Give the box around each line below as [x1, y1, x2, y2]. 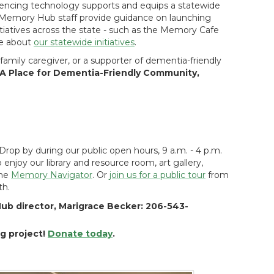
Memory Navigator [11, 169, 92, 180]
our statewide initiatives [34, 37, 135, 48]
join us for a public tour [109, 169, 206, 180]
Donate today [48, 228, 113, 239]
